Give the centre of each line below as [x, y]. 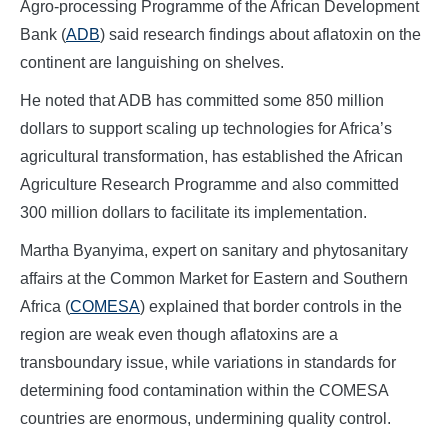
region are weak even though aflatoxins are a [179, 335]
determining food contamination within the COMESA [204, 391]
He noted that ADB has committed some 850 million [202, 101]
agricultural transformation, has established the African [211, 157]
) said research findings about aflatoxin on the [260, 35]
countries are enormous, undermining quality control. [205, 419]
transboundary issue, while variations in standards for [208, 363]
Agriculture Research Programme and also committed [209, 185]
